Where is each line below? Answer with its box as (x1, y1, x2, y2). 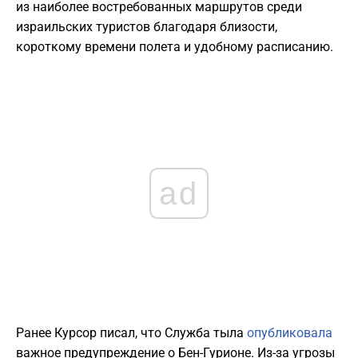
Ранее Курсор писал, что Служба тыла (16, 325, 247, 341)
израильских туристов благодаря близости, (16, 19, 277, 35)
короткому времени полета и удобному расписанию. (16, 39, 333, 55)
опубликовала (247, 325, 332, 341)
